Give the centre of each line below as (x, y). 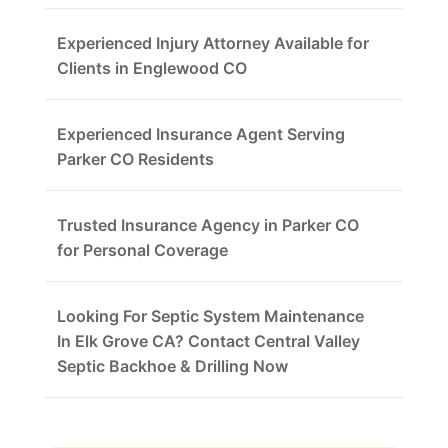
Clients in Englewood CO (151, 67)
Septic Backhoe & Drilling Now (172, 365)
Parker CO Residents (135, 158)
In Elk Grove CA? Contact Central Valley (208, 340)
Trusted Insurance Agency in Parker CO (207, 224)
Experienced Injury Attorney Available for (212, 42)
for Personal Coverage (142, 249)
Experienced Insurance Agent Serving (200, 133)
